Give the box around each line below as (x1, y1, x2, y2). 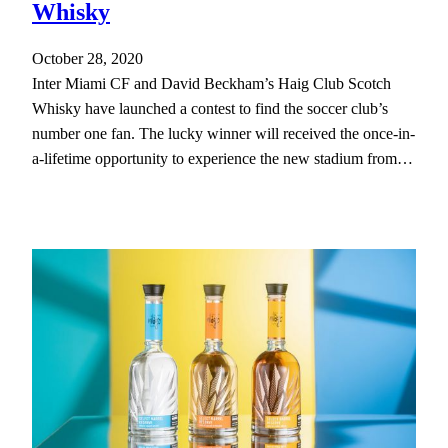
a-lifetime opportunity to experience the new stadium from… (32, 150, 413, 168)
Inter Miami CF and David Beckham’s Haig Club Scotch (32, 75, 391, 93)
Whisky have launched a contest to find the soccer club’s (32, 100, 388, 118)
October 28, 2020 (32, 50, 143, 68)
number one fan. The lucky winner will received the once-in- (32, 125, 415, 143)
